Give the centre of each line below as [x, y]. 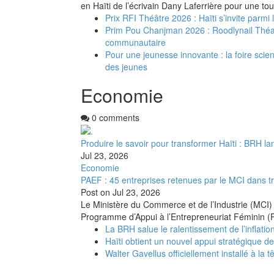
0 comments [114, 117]
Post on [95, 192]
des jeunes [126, 66]
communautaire [135, 42]
